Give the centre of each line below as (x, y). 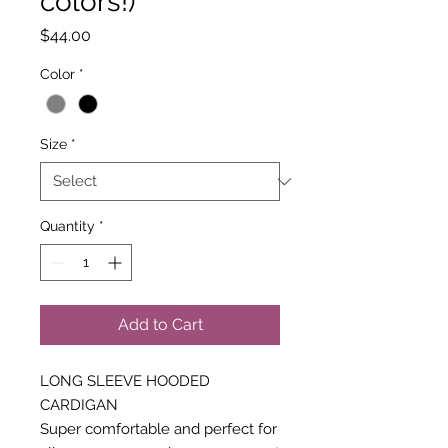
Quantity (67, 226)
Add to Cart (160, 325)
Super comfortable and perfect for (158, 429)
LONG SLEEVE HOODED (125, 381)
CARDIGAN (79, 405)
